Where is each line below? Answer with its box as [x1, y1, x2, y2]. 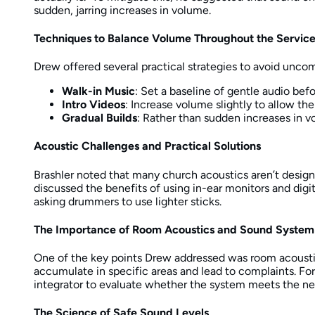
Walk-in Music [62, 84, 135, 98]
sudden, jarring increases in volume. [34, 3, 211, 17]
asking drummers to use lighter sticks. [34, 194, 221, 208]
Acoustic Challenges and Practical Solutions [34, 139, 261, 153]
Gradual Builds [62, 111, 137, 125]
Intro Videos [62, 98, 125, 112]
